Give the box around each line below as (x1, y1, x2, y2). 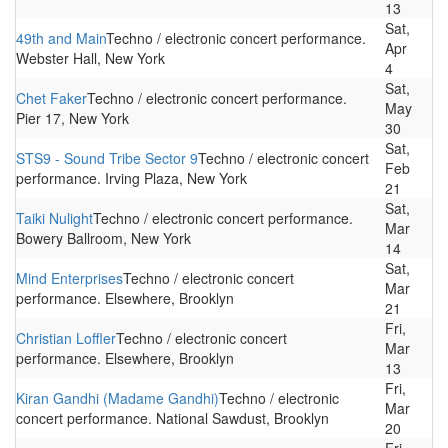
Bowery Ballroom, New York (16, 228, 191, 248)
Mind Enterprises (16, 268, 123, 288)
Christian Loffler (16, 328, 116, 348)
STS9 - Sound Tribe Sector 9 (16, 148, 198, 168)
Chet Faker (16, 88, 87, 108)
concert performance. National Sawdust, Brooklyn (16, 408, 329, 428)
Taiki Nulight (16, 208, 93, 228)
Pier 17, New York (16, 108, 129, 128)
